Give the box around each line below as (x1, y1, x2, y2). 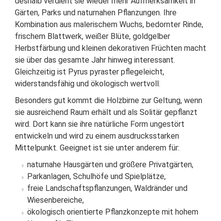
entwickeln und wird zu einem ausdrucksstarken (15, 131, 179, 141)
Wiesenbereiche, (27, 195, 84, 205)
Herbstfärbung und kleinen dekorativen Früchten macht (15, 43, 206, 53)
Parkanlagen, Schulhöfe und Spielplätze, (27, 172, 166, 182)
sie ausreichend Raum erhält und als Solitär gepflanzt (15, 108, 197, 117)
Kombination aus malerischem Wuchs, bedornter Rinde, (15, 20, 203, 30)
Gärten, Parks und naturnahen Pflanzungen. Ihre (15, 8, 177, 18)
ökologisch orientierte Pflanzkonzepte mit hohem (27, 207, 198, 217)
